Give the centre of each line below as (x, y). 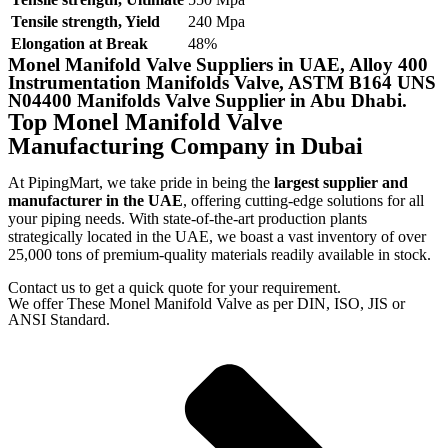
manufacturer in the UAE (95, 200)
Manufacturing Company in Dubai (185, 146)
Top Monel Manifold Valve (145, 122)
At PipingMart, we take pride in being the (141, 182)
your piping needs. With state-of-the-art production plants (187, 218)
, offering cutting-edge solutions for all (303, 200)
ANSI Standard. (59, 319)
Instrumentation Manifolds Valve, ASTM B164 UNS (222, 82)
